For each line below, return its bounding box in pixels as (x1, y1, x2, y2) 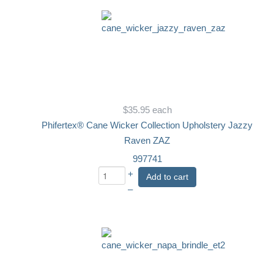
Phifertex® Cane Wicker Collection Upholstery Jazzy (42, 120, 253, 130)
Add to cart (146, 171, 188, 182)
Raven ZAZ (124, 135, 171, 146)
